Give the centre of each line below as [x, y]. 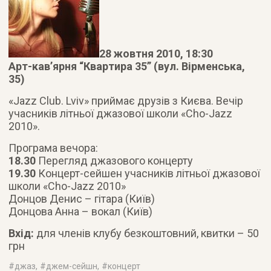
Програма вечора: [54, 148]
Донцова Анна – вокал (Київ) [81, 211]
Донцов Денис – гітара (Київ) [82, 199]
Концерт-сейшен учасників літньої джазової [148, 173]
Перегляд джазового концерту [115, 161]
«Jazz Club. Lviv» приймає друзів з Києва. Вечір [126, 101]
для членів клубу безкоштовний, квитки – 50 [147, 233]
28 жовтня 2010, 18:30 [156, 54]
